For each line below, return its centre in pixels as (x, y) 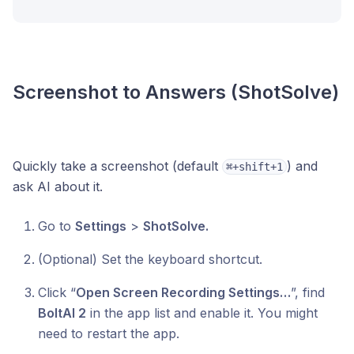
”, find (308, 292)
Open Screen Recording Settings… (183, 292)
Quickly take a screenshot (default (117, 166)
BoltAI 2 (62, 313)
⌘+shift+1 (254, 167)
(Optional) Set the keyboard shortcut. (150, 259)
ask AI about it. (58, 186)
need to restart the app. (109, 333)
